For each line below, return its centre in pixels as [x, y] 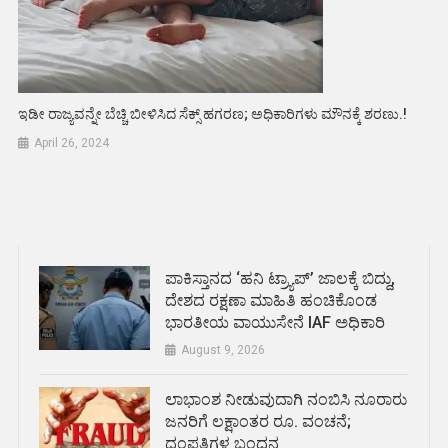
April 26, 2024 [72, 143]
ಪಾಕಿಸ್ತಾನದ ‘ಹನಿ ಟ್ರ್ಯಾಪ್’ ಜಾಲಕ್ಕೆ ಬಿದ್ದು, [279, 279]
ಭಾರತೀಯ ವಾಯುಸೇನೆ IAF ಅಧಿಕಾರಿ [274, 323]
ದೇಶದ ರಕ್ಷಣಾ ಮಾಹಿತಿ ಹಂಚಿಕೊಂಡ [270, 301]
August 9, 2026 [222, 350]
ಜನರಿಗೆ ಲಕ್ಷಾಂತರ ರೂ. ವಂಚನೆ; [257, 422]
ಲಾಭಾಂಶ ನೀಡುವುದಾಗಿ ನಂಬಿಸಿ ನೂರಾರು [285, 400]
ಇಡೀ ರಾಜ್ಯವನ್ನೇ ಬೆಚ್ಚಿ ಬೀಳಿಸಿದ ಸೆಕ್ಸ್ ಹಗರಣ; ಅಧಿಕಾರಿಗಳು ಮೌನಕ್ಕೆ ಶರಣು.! [213, 114]
